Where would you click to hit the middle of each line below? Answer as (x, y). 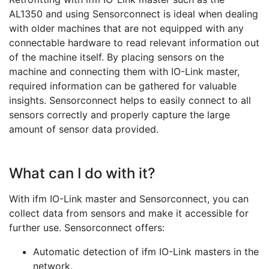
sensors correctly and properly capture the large (119, 115)
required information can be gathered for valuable (123, 86)
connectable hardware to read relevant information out (134, 43)
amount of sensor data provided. (84, 129)
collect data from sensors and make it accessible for (129, 213)
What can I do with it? (82, 174)
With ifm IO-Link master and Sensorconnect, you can (129, 199)
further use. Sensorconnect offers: (87, 228)
